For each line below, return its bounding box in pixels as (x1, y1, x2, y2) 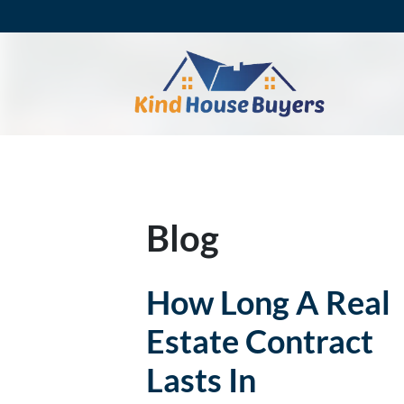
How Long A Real (146, 281, 390, 322)
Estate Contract (146, 320, 373, 361)
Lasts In (146, 359, 256, 399)
